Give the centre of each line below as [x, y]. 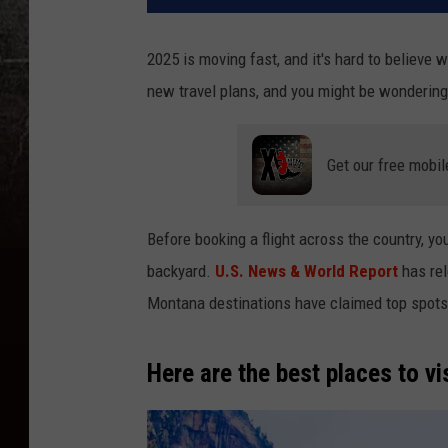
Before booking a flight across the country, [287, 239]
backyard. [179, 271]
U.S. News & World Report [306, 271]
